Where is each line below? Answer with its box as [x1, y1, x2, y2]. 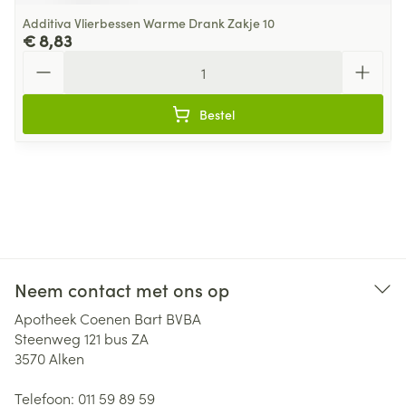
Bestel [198, 105, 235, 123]
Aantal [22, 49, 65, 69]
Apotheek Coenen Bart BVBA [14, 308, 201, 328]
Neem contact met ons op [14, 276, 229, 302]
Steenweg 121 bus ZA [14, 328, 149, 348]
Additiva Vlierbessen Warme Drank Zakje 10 [23, 14, 275, 32]
